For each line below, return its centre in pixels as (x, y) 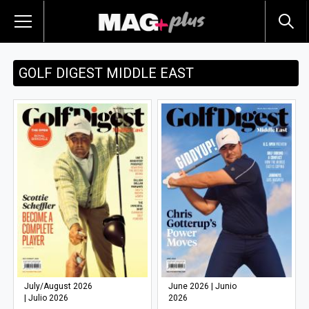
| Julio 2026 (47, 298)
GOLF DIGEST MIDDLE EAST (107, 73)
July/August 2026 (59, 286)
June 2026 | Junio (203, 286)
